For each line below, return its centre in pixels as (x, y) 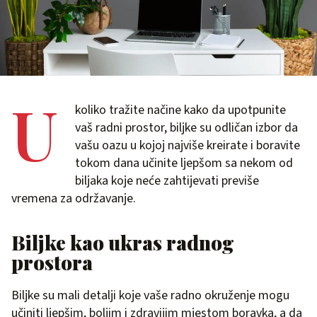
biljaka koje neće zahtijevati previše (167, 181)
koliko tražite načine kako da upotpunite (180, 110)
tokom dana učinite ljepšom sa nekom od (184, 163)
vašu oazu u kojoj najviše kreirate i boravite (188, 145)
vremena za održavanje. (74, 198)
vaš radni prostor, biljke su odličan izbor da (186, 128)
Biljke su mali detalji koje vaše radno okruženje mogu (150, 295)
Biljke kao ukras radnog (123, 242)
